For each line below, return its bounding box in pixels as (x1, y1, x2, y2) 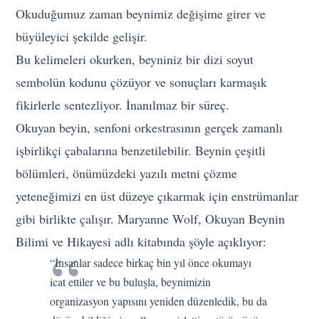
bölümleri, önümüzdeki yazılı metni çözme (16, 164, 238, 182)
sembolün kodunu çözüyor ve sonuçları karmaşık (16, 73, 268, 91)
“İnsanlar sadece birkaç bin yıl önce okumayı (50, 255, 252, 271)
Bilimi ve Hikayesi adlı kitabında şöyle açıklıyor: (16, 233, 267, 251)
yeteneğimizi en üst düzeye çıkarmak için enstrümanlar (16, 187, 299, 205)
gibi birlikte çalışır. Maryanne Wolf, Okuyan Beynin (16, 210, 286, 228)
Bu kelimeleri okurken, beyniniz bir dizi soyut (16, 51, 254, 68)
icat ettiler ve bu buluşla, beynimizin (50, 274, 211, 290)
